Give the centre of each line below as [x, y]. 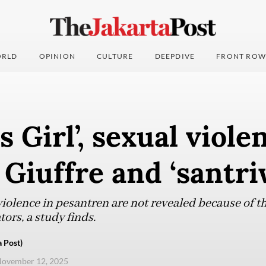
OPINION [57, 56]
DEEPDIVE [175, 56]
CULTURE [115, 56]
